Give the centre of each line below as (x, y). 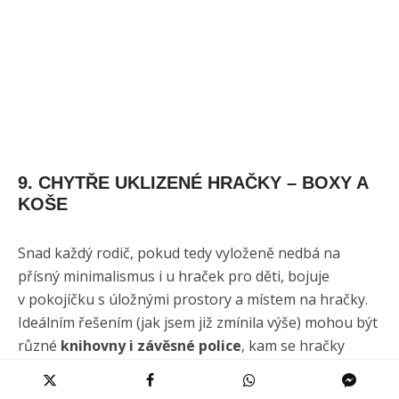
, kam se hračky (293, 345)
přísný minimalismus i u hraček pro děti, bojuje (174, 276)
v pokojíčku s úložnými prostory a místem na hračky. (193, 299)
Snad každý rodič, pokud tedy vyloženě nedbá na (179, 252)
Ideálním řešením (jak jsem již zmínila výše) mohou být (198, 322)
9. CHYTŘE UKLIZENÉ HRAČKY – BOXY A (193, 182)
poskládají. (53, 368)
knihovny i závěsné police (151, 345)
